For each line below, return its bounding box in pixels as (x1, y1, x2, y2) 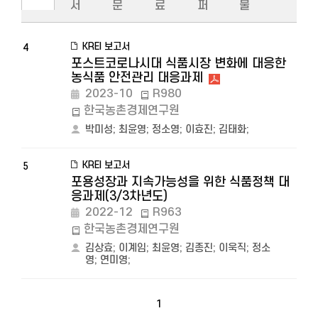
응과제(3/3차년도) (71, 190, 168, 203)
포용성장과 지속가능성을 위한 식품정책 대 (71, 175, 290, 189)
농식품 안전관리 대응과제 (71, 71, 203, 84)
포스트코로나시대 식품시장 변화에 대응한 (71, 57, 286, 70)
